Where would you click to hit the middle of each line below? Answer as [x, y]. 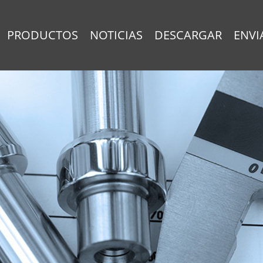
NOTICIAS [116, 35]
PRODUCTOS [42, 35]
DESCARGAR [188, 35]
